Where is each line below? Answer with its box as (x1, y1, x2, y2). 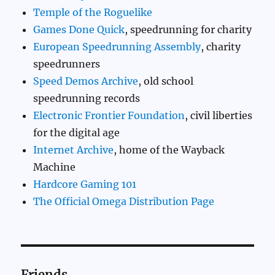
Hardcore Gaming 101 (33, 177, 137, 190)
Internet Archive (33, 143, 114, 156)
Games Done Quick (33, 23, 125, 36)
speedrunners (33, 57, 101, 70)
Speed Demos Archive (33, 74, 139, 87)
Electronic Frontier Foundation (33, 109, 185, 122)
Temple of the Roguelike (33, 6, 153, 18)
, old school (138, 74, 194, 87)
